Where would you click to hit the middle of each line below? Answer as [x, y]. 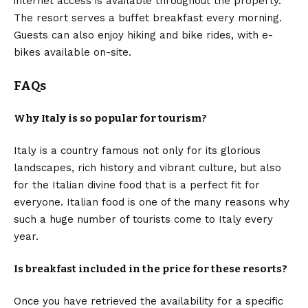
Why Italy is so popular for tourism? [110, 118]
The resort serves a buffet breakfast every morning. [148, 18]
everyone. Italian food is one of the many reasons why [152, 202]
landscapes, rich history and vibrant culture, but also [147, 167]
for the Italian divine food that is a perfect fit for [137, 185]
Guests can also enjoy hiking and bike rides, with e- [143, 35]
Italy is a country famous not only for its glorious [137, 150]
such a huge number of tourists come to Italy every [143, 219]
